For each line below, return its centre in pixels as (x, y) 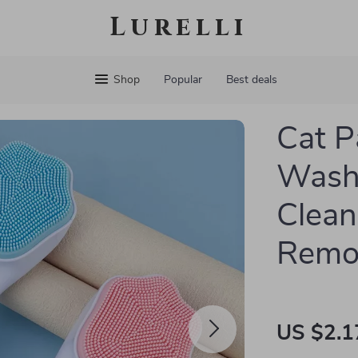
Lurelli (179, 28)
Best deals (251, 80)
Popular (183, 80)
